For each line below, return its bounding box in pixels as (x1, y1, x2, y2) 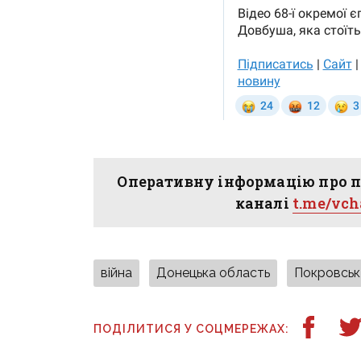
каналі (234, 193, 293, 214)
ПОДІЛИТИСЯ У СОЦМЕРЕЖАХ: (93, 322, 290, 336)
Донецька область (156, 265, 271, 281)
